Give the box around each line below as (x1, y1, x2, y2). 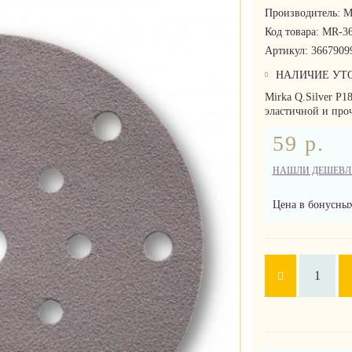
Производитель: (264, 7, 343, 20)
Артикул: (264, 45, 311, 57)
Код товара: (264, 26, 322, 38)
